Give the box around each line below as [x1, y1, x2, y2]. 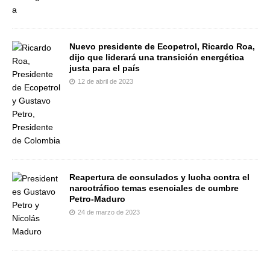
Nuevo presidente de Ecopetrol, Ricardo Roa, [69, 42, 255, 52]
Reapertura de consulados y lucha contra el [69, 172, 250, 183]
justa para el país [69, 63, 140, 74]
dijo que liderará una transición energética [69, 52, 244, 63]
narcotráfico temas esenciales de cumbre [69, 183, 239, 193]
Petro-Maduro [69, 194, 125, 204]
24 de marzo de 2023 [78, 209, 140, 216]
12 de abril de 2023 [78, 78, 133, 86]
